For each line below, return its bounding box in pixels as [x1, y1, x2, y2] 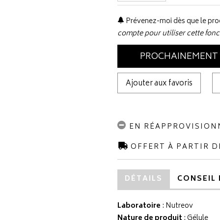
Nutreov [165, 200, 193, 212]
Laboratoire [117, 200, 161, 212]
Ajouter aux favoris [126, 77, 192, 90]
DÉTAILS [125, 173, 163, 185]
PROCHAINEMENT [139, 49, 218, 65]
